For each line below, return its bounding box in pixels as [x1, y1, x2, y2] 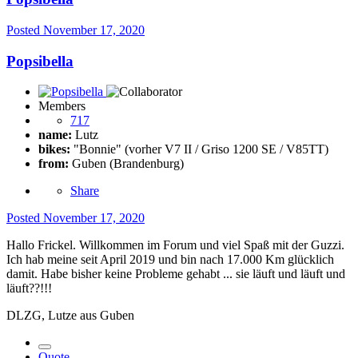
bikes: [38, 142, 70, 157]
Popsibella [6, 52, 74, 70]
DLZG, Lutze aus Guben [6, 308, 134, 323]
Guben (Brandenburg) [69, 157, 184, 171]
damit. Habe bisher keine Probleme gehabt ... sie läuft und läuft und [6, 267, 345, 281]
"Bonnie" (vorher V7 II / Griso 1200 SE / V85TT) [70, 142, 328, 157]
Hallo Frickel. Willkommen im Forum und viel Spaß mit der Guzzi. [6, 238, 344, 253]
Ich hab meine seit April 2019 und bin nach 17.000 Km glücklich [6, 253, 334, 267]
